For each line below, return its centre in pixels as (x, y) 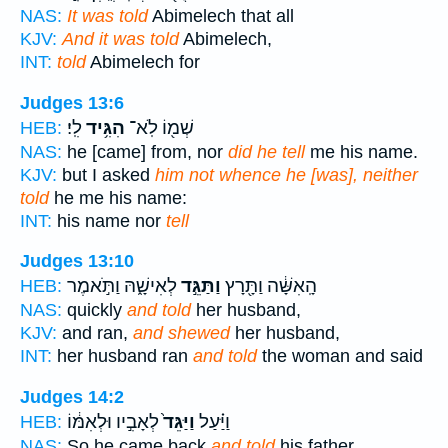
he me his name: (118, 197)
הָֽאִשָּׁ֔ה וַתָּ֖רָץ (269, 286)
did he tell (266, 151)
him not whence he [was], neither (286, 174)
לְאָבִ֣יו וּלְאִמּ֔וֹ (113, 421)
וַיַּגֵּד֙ (177, 421)
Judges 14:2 (72, 396)
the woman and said (340, 356)
